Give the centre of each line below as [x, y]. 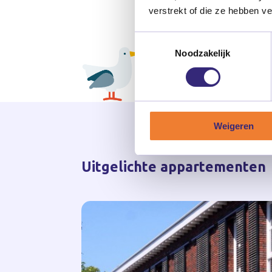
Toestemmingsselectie [179, 39]
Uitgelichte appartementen [174, 167]
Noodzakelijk [203, 53]
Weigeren [233, 126]
